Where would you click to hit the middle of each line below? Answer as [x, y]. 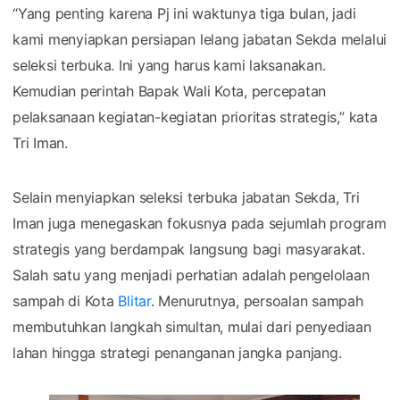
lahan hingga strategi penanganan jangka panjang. [177, 352]
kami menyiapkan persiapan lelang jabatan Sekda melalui [200, 39]
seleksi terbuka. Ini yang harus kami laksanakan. [169, 65]
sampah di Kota [66, 300]
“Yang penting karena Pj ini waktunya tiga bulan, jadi [184, 13]
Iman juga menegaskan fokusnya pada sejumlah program [200, 223]
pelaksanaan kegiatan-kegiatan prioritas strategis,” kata [195, 117]
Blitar [134, 300]
